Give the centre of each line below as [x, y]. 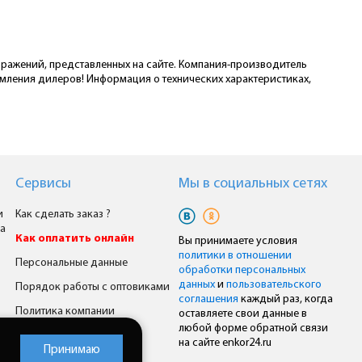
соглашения [209, 299]
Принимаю [72, 350]
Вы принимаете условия [238, 241]
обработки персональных [242, 270]
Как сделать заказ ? [63, 215]
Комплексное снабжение [77, 336]
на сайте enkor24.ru [225, 343]
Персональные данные [72, 263]
